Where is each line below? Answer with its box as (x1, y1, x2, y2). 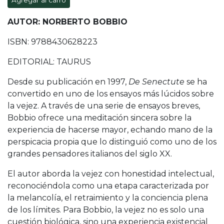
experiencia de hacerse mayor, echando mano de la (7, 125, 212, 135)
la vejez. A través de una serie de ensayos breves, (7, 101, 200, 111)
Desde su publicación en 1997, (7, 77, 128, 87)
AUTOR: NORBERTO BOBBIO (7, 17, 127, 27)
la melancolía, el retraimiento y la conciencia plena (7, 193, 208, 203)
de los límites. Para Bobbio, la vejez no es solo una (7, 205, 204, 215)
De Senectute (128, 77, 184, 87)
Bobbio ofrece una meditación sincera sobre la (7, 113, 191, 123)
